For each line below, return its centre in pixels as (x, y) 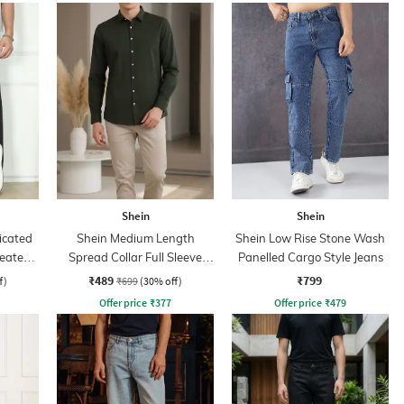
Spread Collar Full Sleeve (135, 257)
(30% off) (161, 280)
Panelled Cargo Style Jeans (310, 257)
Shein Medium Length (135, 238)
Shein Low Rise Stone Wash (310, 238)
